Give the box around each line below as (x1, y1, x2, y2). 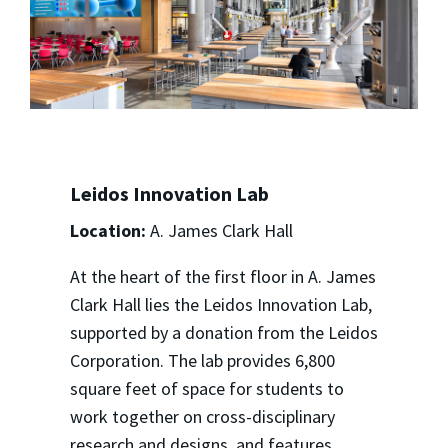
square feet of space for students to (69, 376, 344, 400)
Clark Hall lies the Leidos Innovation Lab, (69, 292, 372, 316)
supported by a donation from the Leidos (69, 320, 378, 344)
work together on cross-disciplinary (69, 404, 335, 428)
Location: (69, 218, 146, 242)
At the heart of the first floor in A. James (69, 264, 376, 288)
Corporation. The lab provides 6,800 (69, 348, 335, 372)
